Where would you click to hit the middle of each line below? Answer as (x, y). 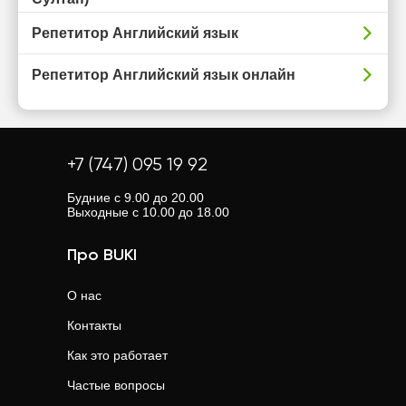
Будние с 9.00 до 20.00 (135, 198)
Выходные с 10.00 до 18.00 (148, 212)
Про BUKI (102, 256)
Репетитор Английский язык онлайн (164, 75)
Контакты (94, 325)
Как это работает (117, 355)
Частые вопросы (116, 385)
